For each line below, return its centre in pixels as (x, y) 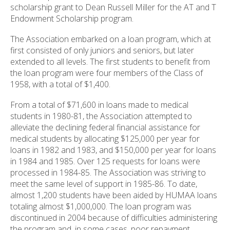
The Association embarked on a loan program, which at (111, 39)
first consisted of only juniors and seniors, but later (102, 51)
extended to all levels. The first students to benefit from (110, 62)
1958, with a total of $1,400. (60, 84)
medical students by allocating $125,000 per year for (105, 139)
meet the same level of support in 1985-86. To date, (104, 184)
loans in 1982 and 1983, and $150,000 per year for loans (113, 150)
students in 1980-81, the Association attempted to (101, 116)
